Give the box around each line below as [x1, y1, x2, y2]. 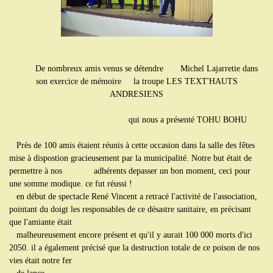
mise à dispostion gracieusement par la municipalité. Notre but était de [9, 153, 252, 163]
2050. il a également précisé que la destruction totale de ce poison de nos [9, 243, 260, 252]
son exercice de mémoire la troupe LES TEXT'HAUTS [35, 76, 238, 86]
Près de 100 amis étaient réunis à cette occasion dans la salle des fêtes [9, 140, 255, 150]
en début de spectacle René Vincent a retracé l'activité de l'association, [9, 191, 257, 201]
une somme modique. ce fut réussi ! [9, 179, 132, 188]
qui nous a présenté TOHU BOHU [26, 115, 247, 124]
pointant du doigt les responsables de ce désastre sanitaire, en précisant [9, 204, 251, 214]
